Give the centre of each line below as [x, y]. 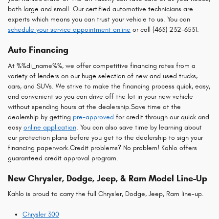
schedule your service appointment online [69, 30]
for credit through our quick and [162, 117]
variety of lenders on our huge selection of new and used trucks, [103, 76]
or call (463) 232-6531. [166, 30]
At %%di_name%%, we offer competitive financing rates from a [102, 66]
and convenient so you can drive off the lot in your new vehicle [100, 96]
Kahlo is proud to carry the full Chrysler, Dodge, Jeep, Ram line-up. [106, 194]
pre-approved [93, 117]
